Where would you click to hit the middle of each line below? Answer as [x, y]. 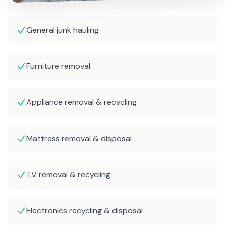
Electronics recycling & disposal [84, 210]
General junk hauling [63, 30]
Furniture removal [58, 66]
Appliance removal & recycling [81, 102]
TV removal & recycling [68, 174]
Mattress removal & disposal [79, 138]
